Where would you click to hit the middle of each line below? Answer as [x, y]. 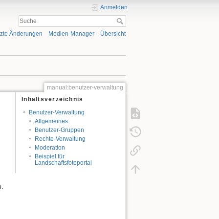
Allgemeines [52, 121]
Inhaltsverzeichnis [53, 99]
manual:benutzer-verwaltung [85, 88]
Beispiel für [50, 156]
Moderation [50, 147]
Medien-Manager [71, 34]
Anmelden [114, 7]
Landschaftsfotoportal [64, 163]
